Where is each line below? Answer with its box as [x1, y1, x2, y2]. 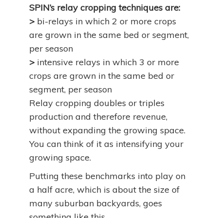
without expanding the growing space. [29, 125, 185, 136]
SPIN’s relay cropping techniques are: [29, 2, 180, 13]
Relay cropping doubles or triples [29, 97, 164, 109]
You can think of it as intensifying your [29, 138, 183, 149]
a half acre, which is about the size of [29, 184, 180, 195]
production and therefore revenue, [29, 111, 167, 122]
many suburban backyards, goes [29, 198, 162, 209]
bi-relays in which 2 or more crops [37, 16, 176, 27]
